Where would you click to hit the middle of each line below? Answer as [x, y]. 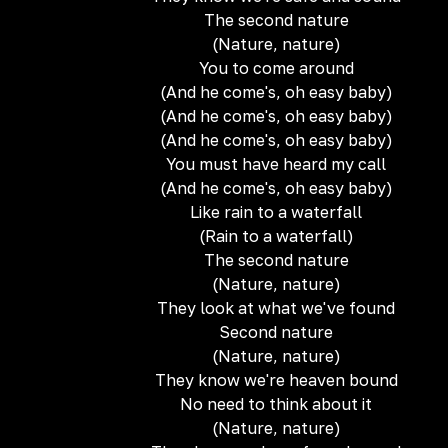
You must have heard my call [276, 164]
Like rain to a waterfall [276, 212]
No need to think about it [276, 404]
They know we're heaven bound [276, 380]
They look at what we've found [276, 308]
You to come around [276, 68]
